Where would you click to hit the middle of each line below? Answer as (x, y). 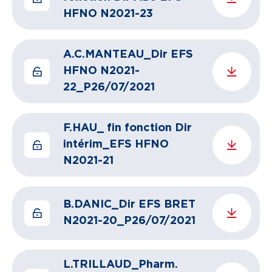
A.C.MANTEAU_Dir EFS (128, 55)
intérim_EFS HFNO (116, 144)
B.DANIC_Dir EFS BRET (129, 205)
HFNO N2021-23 (108, 14)
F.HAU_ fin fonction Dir (127, 128)
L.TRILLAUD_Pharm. (121, 265)
